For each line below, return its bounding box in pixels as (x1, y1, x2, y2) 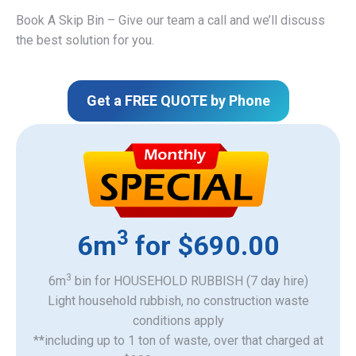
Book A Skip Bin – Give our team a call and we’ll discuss (16, 12, 325, 28)
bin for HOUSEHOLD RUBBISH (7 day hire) (71, 273, 308, 288)
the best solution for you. (16, 32, 154, 48)
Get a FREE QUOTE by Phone (86, 91, 270, 109)
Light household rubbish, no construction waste (47, 292, 309, 308)
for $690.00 (128, 229, 280, 261)
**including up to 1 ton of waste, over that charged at (33, 332, 323, 348)
